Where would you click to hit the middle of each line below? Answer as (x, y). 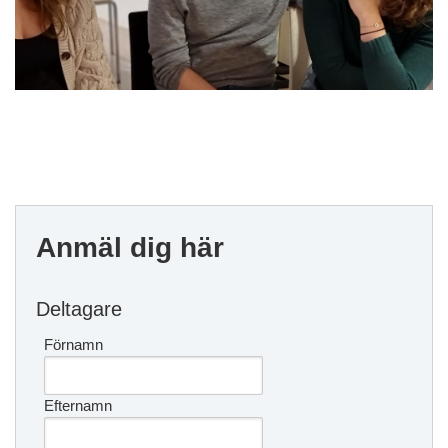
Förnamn (73, 344)
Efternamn (77, 405)
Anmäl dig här (130, 246)
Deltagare (79, 308)
